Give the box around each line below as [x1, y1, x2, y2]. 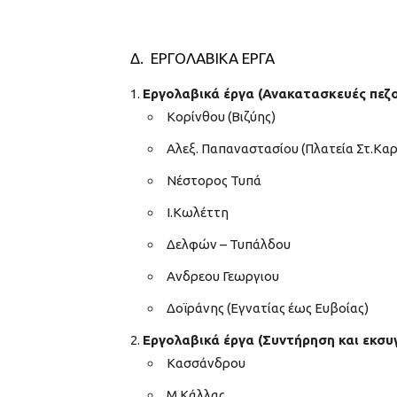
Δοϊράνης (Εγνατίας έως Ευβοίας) [167, 300, 369, 315]
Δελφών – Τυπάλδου [167, 236, 291, 252]
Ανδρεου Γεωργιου [167, 268, 279, 284]
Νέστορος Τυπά [167, 172, 261, 188]
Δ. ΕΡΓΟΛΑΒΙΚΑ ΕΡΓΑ [130, 49, 275, 66]
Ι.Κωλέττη [167, 204, 229, 220]
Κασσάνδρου [167, 354, 245, 370]
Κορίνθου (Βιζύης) [167, 108, 276, 124]
